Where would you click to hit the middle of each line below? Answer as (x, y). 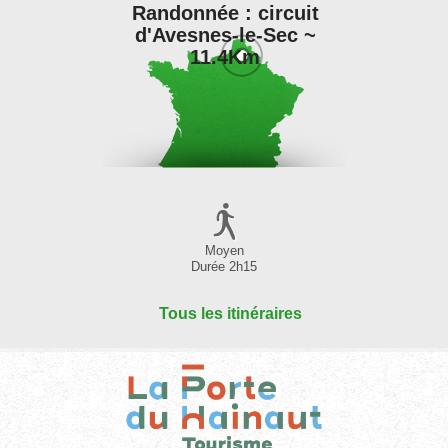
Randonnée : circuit (225, 13)
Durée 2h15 (224, 267)
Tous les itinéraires (230, 313)
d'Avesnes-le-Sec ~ (225, 35)
